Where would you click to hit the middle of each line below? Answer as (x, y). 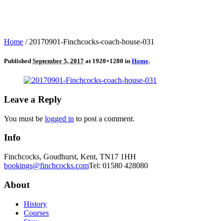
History (35, 204)
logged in (59, 118)
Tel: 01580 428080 (118, 166)
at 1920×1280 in (108, 61)
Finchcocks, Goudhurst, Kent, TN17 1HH (70, 157)
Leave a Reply (33, 99)
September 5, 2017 (58, 61)
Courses (36, 213)
